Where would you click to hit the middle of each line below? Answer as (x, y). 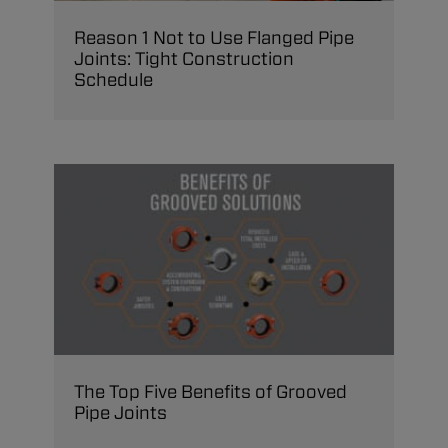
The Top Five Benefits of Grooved (210, 392)
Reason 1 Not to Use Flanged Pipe (214, 38)
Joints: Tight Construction (184, 59)
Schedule (113, 80)
